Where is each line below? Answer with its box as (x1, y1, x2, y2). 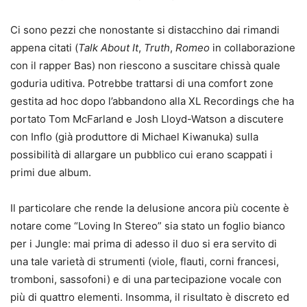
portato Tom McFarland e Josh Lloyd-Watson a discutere (10, 112, 284, 125)
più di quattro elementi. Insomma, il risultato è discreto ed (10, 291, 289, 304)
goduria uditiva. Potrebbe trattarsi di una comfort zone (10, 77, 273, 90)
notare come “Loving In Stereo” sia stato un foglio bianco (10, 219, 285, 232)
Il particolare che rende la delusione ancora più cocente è (10, 201, 289, 214)
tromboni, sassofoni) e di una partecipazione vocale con (10, 273, 282, 286)
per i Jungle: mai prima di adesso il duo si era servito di (10, 237, 277, 250)
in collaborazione (210, 41, 295, 54)
